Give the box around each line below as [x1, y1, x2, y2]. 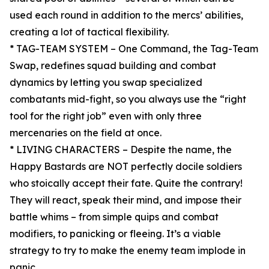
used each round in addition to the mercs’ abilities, [10, 9, 243, 22]
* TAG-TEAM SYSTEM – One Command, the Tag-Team [10, 43, 258, 55]
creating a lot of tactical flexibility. [10, 26, 169, 38]
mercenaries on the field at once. [10, 127, 162, 139]
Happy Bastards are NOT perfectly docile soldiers [10, 160, 242, 173]
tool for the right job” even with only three [10, 110, 202, 122]
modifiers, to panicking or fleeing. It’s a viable [10, 228, 221, 240]
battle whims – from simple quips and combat [10, 211, 219, 223]
